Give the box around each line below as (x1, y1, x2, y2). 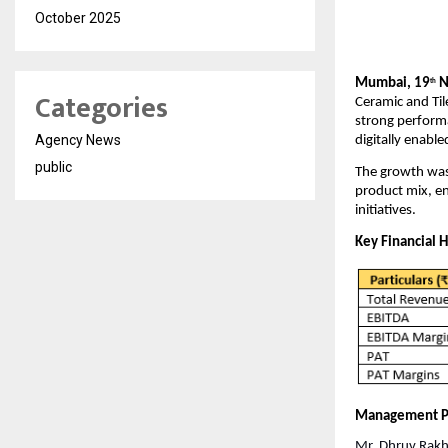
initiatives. (355, 203, 416, 219)
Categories (35, 85, 168, 133)
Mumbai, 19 (355, 75, 430, 91)
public (35, 159, 72, 176)
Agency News (35, 132, 121, 149)
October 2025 (35, 10, 121, 27)
